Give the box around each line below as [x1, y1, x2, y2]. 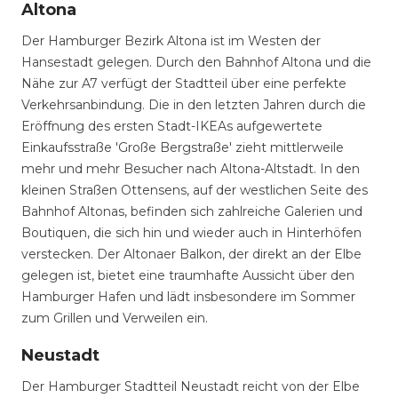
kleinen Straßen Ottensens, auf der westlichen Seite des [21, 182, 368, 198]
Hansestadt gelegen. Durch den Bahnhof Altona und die [21, 54, 371, 70]
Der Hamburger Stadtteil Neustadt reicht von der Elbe [21, 378, 360, 394]
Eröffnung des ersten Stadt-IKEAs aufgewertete [21, 118, 322, 134]
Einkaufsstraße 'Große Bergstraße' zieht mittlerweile [21, 139, 344, 155]
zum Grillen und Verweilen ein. [21, 310, 208, 326]
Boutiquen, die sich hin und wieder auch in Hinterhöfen [21, 225, 362, 241]
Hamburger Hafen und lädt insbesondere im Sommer [21, 289, 355, 305]
